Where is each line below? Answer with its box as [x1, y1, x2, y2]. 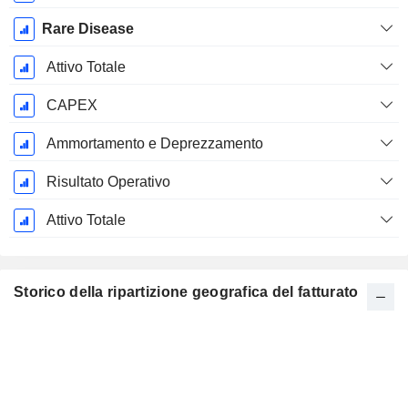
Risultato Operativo [46, 174, 170, 190]
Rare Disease [41, 21, 134, 37]
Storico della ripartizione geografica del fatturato [14, 284, 359, 301]
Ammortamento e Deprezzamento [46, 136, 263, 152]
